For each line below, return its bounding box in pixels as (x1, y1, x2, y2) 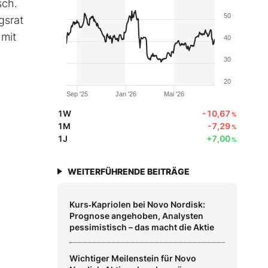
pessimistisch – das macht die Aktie (69, 222, 214, 233)
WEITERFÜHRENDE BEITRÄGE (68, 166, 190, 177)
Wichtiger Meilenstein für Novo (69, 253, 196, 264)
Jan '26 (115, 90, 136, 98)
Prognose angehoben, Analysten (69, 211, 203, 221)
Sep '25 (66, 90, 88, 98)
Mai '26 (163, 90, 184, 98)
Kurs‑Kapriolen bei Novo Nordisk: (69, 199, 205, 210)
